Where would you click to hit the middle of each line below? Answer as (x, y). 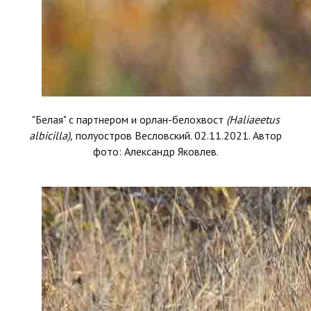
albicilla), (51, 135)
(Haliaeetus (251, 119)
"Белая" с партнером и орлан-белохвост (127, 119)
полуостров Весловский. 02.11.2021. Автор (177, 135)
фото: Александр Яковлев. (155, 151)
